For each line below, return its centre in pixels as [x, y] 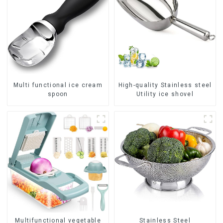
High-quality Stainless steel [165, 85]
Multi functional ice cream [58, 85]
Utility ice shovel [165, 94]
